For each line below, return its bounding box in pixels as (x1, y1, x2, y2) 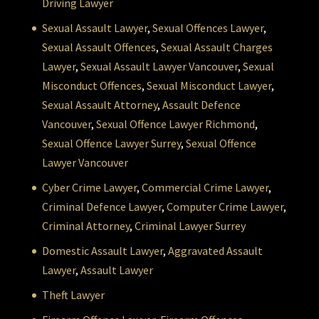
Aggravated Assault (167, 244, 263, 258)
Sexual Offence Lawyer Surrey (41, 136, 181, 151)
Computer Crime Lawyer (166, 199, 283, 214)
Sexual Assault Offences (41, 40, 156, 55)
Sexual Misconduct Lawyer (146, 78, 271, 93)
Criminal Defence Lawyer (41, 199, 162, 214)
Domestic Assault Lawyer (41, 244, 163, 258)
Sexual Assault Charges (160, 40, 273, 55)
